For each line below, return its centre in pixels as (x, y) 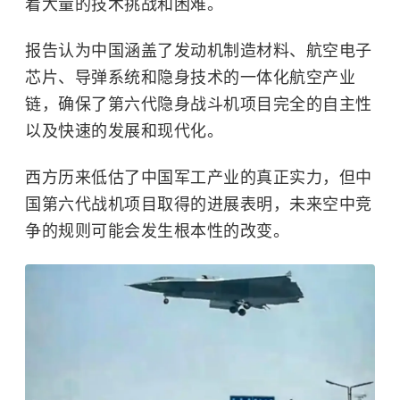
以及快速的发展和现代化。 (124, 132)
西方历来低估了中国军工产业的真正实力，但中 (199, 178)
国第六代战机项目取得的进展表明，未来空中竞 (199, 205)
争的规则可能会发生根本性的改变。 (157, 232)
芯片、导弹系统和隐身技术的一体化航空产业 (190, 78)
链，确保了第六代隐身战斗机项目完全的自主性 (199, 105)
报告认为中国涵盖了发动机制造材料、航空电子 (199, 51)
